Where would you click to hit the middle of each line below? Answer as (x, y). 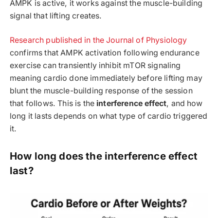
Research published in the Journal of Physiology (99, 40)
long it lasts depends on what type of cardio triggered (109, 116)
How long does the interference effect (104, 156)
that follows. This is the (53, 104)
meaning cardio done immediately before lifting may (106, 78)
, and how (185, 104)
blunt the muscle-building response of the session (101, 91)
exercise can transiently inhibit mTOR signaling (95, 66)
